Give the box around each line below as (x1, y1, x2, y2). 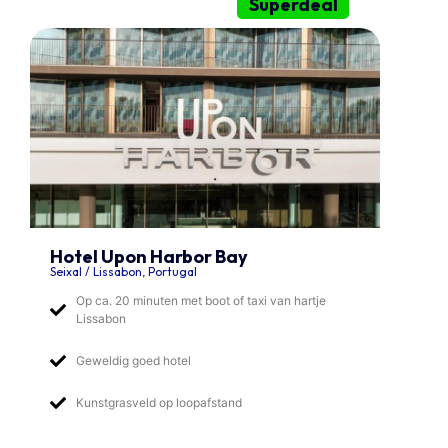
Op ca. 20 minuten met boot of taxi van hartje (76, 293, 326, 309)
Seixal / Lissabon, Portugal (50, 264, 197, 280)
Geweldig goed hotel (76, 353, 191, 369)
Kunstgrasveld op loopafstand (76, 395, 242, 411)
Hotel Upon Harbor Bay (50, 245, 248, 269)
